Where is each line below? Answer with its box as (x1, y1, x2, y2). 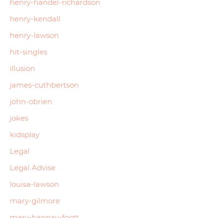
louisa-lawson (10, 179, 59, 189)
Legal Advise (10, 163, 55, 172)
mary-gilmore (10, 196, 60, 205)
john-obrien (10, 96, 52, 106)
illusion (10, 63, 35, 73)
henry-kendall (10, 14, 60, 23)
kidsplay (10, 129, 39, 139)
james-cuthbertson (10, 80, 79, 90)
